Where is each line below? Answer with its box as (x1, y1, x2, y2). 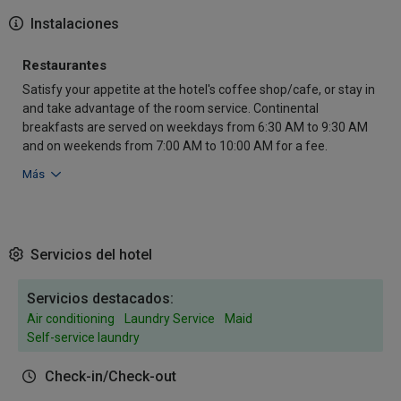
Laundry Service (124, 311, 215, 326)
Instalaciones (27, 15, 119, 32)
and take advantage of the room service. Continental (22, 101, 319, 115)
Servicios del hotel (27, 246, 152, 263)
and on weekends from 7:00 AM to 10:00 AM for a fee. (22, 139, 328, 153)
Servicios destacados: (27, 290, 174, 307)
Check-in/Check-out (45, 368, 176, 385)
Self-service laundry (27, 330, 140, 345)
